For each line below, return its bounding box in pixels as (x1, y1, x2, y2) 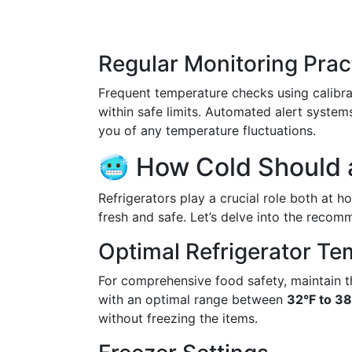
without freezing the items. (98, 310, 258, 326)
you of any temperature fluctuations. (98, 123, 316, 138)
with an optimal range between (98, 291, 287, 307)
